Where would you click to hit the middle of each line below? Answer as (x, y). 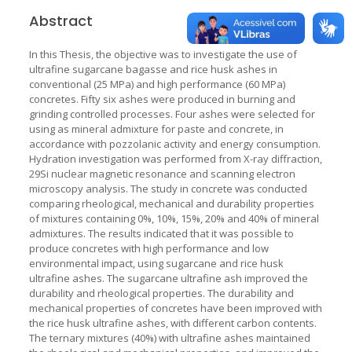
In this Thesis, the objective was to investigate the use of (163, 54)
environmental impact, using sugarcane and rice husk (156, 263)
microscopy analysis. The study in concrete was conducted (168, 188)
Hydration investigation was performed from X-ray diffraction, (175, 158)
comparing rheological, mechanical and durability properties (171, 203)
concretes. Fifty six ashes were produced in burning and (162, 99)
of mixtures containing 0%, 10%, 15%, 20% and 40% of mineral (174, 218)
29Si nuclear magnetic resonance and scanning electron (162, 173)
